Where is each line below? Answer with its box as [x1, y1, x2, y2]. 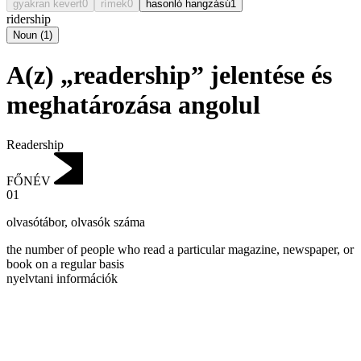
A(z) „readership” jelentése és [6, 60, 332, 90]
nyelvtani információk [6, 272, 118, 286]
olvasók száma [71, 215, 145, 230]
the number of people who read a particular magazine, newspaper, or [6, 243, 354, 257]
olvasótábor [6, 215, 64, 230]
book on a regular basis [6, 257, 124, 272]
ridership [6, 11, 51, 26]
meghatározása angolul [6, 90, 260, 120]
